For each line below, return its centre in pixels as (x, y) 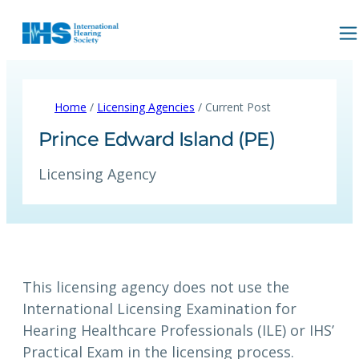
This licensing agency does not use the (156, 287)
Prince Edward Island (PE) (157, 139)
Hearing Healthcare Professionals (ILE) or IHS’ (178, 331)
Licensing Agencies (146, 107)
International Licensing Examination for (159, 309)
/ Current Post (233, 107)
